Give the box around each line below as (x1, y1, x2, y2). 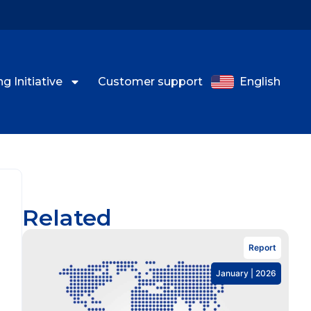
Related (22, 203, 112, 231)
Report (249, 242, 276, 253)
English (239, 75, 280, 88)
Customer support (97, 75, 203, 88)
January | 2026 (216, 267, 276, 278)
